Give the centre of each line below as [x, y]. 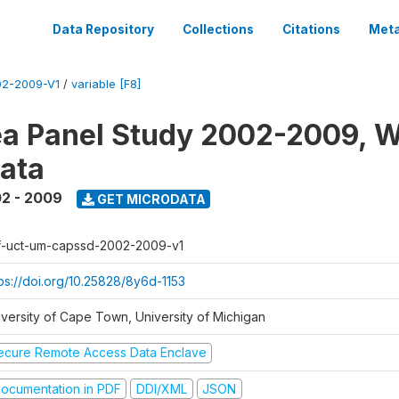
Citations [311, 29]
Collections [218, 29]
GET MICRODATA [150, 199]
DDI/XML [161, 388]
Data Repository [103, 29]
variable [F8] [106, 84]
